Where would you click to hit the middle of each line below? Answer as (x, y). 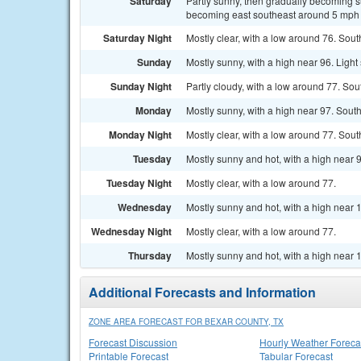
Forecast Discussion (133, 342)
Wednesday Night (131, 231)
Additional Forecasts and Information (202, 292)
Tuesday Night (139, 183)
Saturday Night (137, 38)
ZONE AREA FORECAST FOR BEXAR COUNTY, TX (186, 322)
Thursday (150, 255)
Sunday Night (141, 86)
